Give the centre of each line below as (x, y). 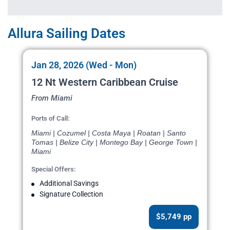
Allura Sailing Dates (66, 34)
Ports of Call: (51, 119)
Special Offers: (54, 169)
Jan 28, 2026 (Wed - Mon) (84, 65)
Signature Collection (71, 194)
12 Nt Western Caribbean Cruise (105, 82)
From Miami (52, 98)
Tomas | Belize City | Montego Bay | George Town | (114, 142)
